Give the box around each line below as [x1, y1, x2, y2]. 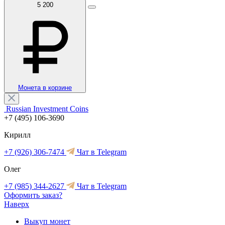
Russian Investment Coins [6, 104, 88, 113]
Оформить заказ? [4, 190, 62, 199]
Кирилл [4, 130, 31, 139]
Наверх [4, 199, 29, 208]
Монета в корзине [18, 83, 72, 91]
